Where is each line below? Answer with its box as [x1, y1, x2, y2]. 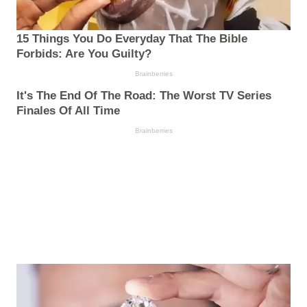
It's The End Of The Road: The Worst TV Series [16, 88, 271, 102]
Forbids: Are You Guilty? [16, 47, 151, 60]
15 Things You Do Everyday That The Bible [16, 32, 247, 45]
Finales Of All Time [16, 103, 120, 117]
